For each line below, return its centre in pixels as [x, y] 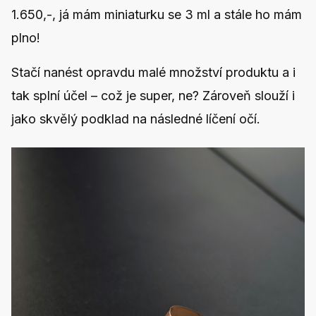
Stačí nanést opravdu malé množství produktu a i [153, 72]
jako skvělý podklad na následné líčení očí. [136, 119]
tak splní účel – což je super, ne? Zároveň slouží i [153, 95]
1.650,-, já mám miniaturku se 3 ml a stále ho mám [157, 14]
